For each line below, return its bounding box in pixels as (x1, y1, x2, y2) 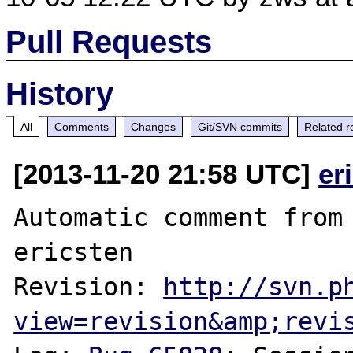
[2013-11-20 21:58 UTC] (13, 158, 319, 189)
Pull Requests (6, 24, 213, 59)
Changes (131, 120, 176, 133)
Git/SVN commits (198, 120, 283, 133)
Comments (54, 120, 110, 133)
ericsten (13, 237, 134, 266)
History (6, 76, 114, 111)
